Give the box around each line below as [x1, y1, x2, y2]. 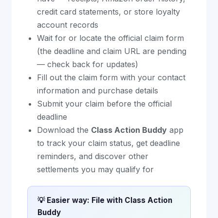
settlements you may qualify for [37, 164, 154, 174]
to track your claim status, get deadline [37, 138, 180, 148]
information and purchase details [37, 86, 158, 95]
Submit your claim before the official [37, 99, 172, 109]
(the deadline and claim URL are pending [37, 46, 186, 56]
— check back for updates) [37, 59, 138, 69]
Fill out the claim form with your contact [37, 73, 185, 82]
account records [37, 20, 98, 30]
